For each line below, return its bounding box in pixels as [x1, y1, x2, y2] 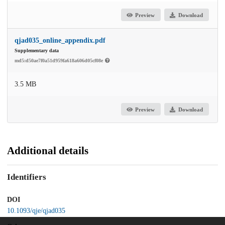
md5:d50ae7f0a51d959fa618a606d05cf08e [15, 58, 104, 64]
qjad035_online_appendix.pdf [15, 37, 105, 45]
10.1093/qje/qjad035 [7, 206, 65, 214]
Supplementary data [15, 48, 59, 54]
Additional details [7, 145, 88, 157]
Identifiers [7, 172, 46, 182]
